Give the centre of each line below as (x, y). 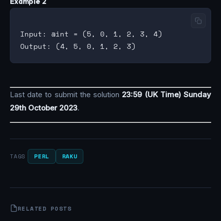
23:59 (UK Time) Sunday (167, 94)
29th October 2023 (44, 108)
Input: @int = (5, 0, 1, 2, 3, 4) (91, 34)
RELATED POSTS (45, 208)
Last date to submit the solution (66, 94)
